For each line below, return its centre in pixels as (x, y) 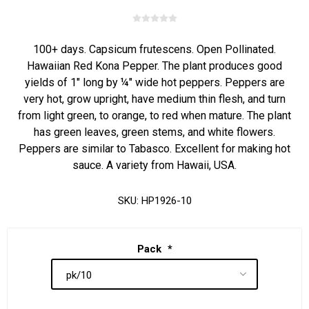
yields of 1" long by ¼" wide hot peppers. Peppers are (154, 82)
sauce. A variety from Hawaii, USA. (154, 165)
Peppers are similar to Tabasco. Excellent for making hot (154, 149)
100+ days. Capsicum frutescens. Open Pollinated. (154, 49)
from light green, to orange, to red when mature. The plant (154, 116)
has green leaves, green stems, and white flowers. (154, 132)
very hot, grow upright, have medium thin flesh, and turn (154, 99)
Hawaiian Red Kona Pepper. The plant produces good (154, 66)
